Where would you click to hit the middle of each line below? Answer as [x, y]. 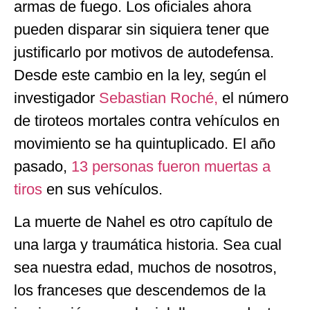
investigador [56, 98]
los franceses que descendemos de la [140, 291]
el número [255, 98]
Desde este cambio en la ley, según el [140, 75]
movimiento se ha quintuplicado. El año [145, 143]
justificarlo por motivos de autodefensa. [144, 52]
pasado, [43, 166]
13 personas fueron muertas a [171, 166]
